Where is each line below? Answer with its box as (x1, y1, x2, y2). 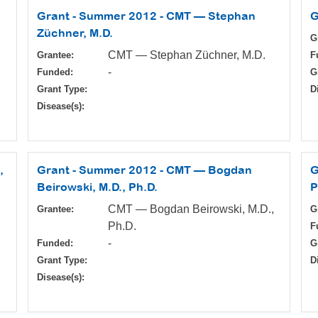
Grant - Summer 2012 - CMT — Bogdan (37, 163, 252, 177)
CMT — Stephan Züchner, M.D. (108, 49, 265, 62)
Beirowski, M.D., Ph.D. (37, 180, 158, 194)
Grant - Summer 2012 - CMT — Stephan (37, 9, 256, 23)
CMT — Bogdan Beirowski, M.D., (108, 203, 274, 216)
